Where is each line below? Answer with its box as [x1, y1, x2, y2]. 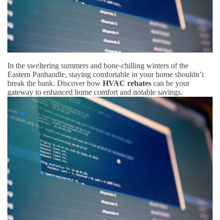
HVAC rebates [103, 79, 151, 87]
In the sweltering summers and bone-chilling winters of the [7, 61, 189, 70]
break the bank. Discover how [7, 79, 103, 87]
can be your [151, 79, 190, 87]
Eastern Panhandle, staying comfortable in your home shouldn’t [7, 70, 204, 79]
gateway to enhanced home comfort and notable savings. [7, 87, 183, 96]
